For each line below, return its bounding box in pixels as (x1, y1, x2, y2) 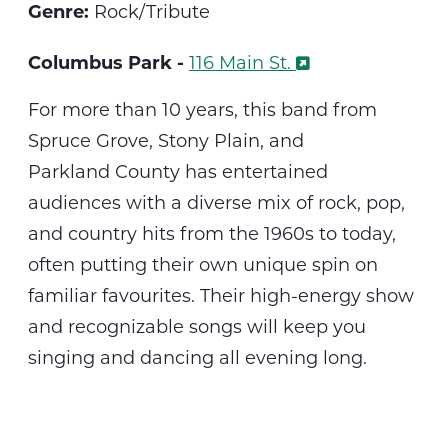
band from (281, 97, 377, 122)
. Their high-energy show (191, 283, 414, 308)
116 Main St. (189, 50, 291, 75)
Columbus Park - (28, 50, 189, 75)
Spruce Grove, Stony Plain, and (28, 128, 304, 153)
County (115, 159, 180, 184)
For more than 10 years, (28, 97, 238, 122)
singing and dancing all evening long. (28, 345, 367, 370)
